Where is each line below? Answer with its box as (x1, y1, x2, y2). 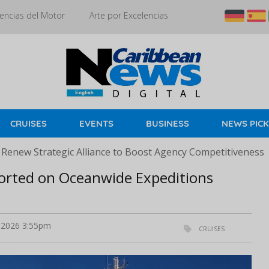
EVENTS (79, 118, 113, 129)
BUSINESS (146, 118, 189, 129)
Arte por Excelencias (89, 10, 168, 21)
